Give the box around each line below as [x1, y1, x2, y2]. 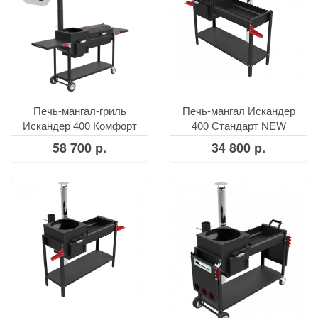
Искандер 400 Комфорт [22, 118, 137, 133]
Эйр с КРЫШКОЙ [36, 133, 123, 148]
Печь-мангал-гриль [33, 103, 126, 118]
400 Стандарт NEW [191, 118, 286, 133]
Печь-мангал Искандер [182, 103, 295, 118]
